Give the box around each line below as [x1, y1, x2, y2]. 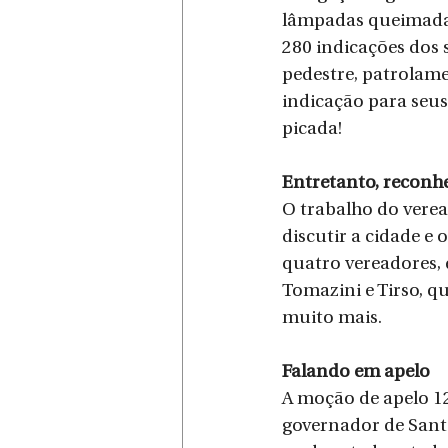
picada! [282, 119, 342, 139]
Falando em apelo [282, 362, 430, 382]
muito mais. [282, 308, 382, 328]
